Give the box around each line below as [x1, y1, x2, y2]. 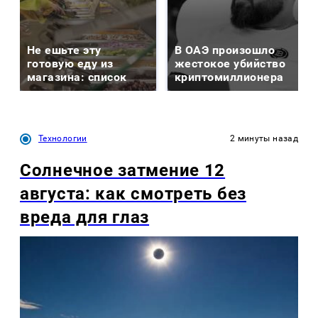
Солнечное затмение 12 [20, 160, 226, 180]
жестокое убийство [175, 56, 286, 70]
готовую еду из [27, 56, 114, 70]
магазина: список [27, 70, 127, 84]
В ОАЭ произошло [175, 43, 275, 57]
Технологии [38, 133, 87, 143]
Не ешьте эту [27, 43, 102, 57]
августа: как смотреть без [20, 183, 246, 204]
